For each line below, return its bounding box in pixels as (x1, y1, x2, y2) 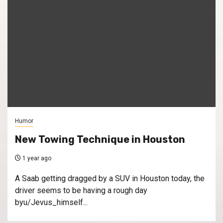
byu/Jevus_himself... (15, 198, 88, 208)
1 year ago (21, 155, 51, 162)
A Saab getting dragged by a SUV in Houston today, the (15, 174, 205, 184)
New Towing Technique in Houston (15, 133, 185, 146)
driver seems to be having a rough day (15, 186, 147, 196)
